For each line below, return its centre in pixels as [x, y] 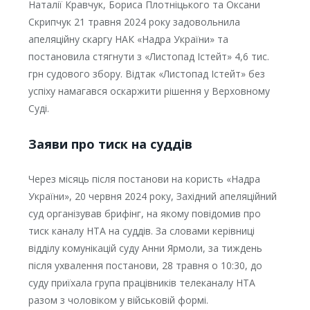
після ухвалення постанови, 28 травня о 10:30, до [145, 266]
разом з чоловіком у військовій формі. [118, 300]
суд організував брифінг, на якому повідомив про [144, 214]
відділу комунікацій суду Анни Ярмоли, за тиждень [145, 248]
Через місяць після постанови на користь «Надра [144, 179]
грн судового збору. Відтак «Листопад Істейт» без [146, 74]
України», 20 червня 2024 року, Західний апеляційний [152, 197]
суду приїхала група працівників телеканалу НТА [142, 283]
